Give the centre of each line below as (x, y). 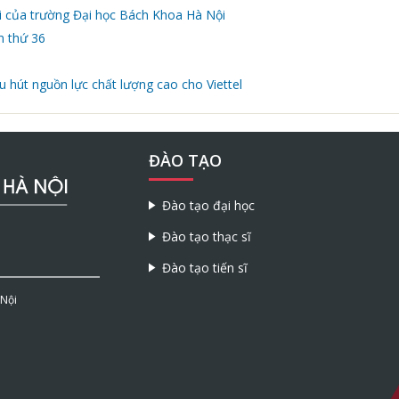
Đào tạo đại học (208, 206)
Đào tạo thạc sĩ (206, 237)
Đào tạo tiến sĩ (204, 268)
